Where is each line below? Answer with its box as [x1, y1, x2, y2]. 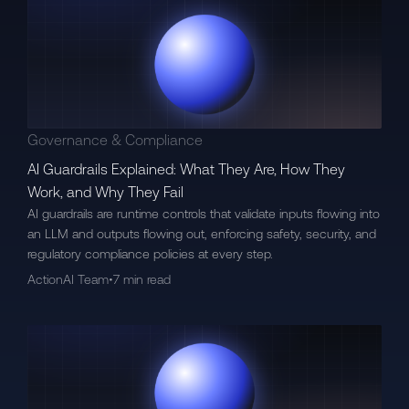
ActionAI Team [27, 271, 110, 287]
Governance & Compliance [27, 131, 204, 148]
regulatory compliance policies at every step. [27, 246, 274, 261]
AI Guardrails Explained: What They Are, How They [27, 160, 346, 177]
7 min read [113, 271, 172, 287]
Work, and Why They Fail [27, 183, 184, 200]
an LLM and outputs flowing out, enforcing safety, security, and [27, 225, 377, 241]
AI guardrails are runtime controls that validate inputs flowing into [27, 205, 381, 221]
